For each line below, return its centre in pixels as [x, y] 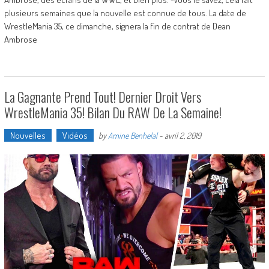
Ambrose [20, 40]
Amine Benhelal [132, 136]
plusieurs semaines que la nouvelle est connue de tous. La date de [125, 13]
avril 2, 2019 [183, 136]
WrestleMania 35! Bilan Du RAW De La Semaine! [113, 113]
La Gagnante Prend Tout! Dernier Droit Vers [102, 97]
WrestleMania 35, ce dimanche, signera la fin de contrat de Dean [117, 26]
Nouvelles [28, 136]
